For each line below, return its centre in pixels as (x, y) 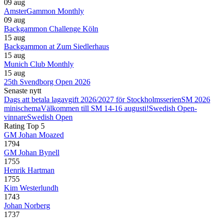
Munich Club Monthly (39, 64)
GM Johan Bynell (32, 152)
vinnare (15, 117)
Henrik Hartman (29, 170)
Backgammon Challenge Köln (51, 29)
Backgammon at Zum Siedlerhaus (56, 46)
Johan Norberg (27, 206)
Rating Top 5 (24, 126)
